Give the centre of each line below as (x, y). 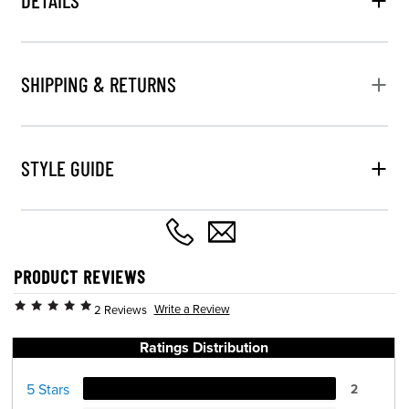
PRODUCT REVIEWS (80, 276)
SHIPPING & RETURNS (99, 84)
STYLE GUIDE (68, 168)
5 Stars (48, 388)
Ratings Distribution (204, 347)
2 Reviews (121, 309)
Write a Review (192, 308)
